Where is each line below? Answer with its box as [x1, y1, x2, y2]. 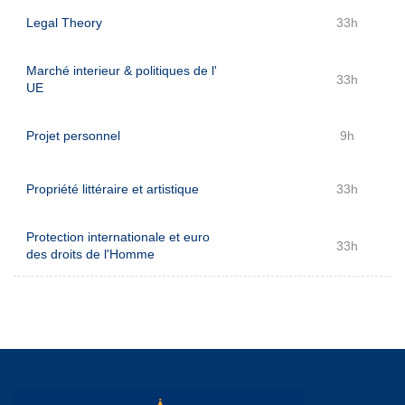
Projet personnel [26, 128, 120, 143]
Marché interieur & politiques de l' [26, 63, 217, 78]
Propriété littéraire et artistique [26, 182, 199, 196]
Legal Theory [26, 15, 102, 30]
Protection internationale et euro [26, 230, 210, 244]
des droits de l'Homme [26, 247, 155, 261]
